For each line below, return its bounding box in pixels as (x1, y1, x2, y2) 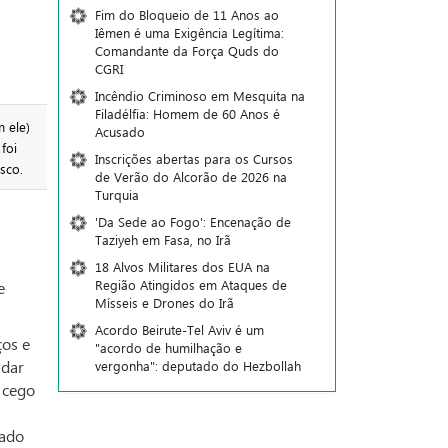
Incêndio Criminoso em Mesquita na (94, 87, 305, 104)
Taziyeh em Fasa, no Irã (94, 231, 231, 248)
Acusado (94, 123, 145, 140)
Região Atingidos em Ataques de (94, 276, 287, 293)
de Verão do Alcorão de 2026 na (94, 168, 287, 185)
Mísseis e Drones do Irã (94, 294, 234, 311)
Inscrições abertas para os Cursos (94, 150, 293, 167)
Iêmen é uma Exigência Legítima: (94, 24, 284, 41)
